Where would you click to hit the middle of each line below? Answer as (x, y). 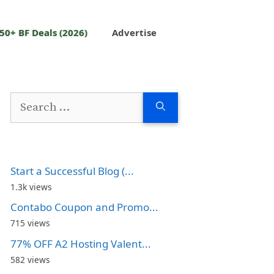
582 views (30, 259)
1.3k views (31, 187)
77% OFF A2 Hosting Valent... (81, 243)
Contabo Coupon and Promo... (84, 207)
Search (27, 100)
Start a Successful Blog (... (72, 171)
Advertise (134, 32)
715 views (30, 223)
